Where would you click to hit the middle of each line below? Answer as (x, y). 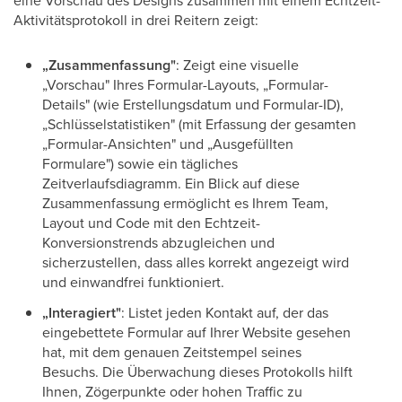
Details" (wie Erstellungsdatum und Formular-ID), (193, 105)
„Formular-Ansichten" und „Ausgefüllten (168, 144)
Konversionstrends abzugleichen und (158, 243)
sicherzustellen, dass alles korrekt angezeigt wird (196, 262)
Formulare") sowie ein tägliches (140, 164)
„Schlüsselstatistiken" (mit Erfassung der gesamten (199, 124)
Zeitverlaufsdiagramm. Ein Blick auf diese (171, 184)
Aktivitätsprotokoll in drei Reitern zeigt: (136, 20)
